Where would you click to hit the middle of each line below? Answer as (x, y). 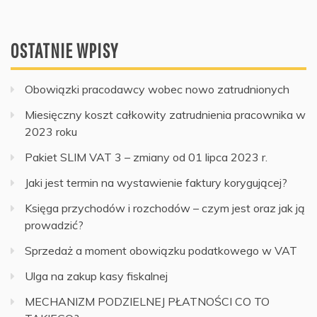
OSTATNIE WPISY (64, 50)
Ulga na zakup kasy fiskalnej (96, 276)
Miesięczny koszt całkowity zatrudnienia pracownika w (165, 114)
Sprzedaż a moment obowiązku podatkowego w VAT (161, 250)
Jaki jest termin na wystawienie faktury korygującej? (156, 182)
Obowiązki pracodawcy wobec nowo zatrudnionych (157, 89)
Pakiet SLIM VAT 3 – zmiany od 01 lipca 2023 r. (146, 157)
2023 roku (51, 131)
